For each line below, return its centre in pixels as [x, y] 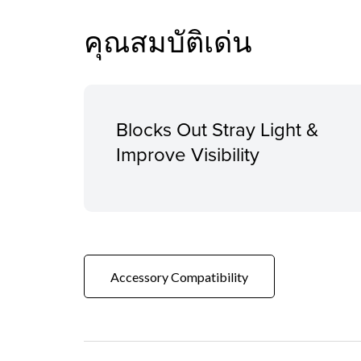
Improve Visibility [188, 154]
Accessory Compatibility [179, 276]
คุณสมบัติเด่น [168, 42]
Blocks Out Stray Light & [217, 129]
